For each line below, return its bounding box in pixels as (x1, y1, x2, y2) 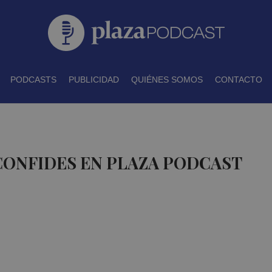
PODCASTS (10, 75, 56, 84)
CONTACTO (214, 75, 262, 84)
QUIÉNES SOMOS (131, 75, 203, 84)
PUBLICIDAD (68, 75, 119, 84)
